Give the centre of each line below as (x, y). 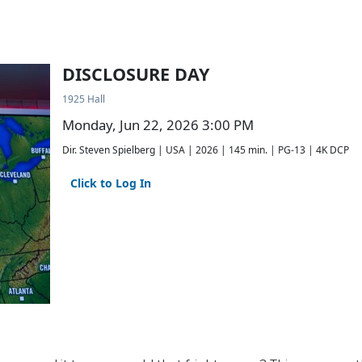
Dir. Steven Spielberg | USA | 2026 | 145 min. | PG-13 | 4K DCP (206, 150)
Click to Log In (111, 183)
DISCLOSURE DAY (136, 74)
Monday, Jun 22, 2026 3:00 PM (158, 125)
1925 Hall (84, 99)
